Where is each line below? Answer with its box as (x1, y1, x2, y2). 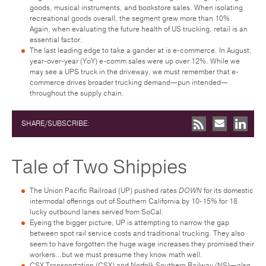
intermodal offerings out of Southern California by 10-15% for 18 (30, 196, 237, 206)
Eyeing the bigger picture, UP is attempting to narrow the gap (30, 217, 229, 227)
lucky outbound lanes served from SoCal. (30, 207, 164, 217)
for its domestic (202, 185, 254, 195)
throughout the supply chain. (30, 88, 124, 98)
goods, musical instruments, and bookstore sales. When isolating (30, 2, 243, 12)
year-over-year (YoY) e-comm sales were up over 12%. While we (30, 56, 240, 66)
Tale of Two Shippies (12, 154, 187, 180)
